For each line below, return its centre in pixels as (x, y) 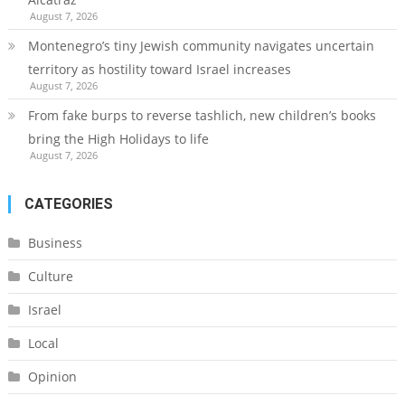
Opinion (52, 376)
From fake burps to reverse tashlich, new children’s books (202, 115)
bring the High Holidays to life (118, 138)
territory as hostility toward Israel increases (159, 69)
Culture (50, 276)
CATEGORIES (68, 203)
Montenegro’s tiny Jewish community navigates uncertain (201, 45)
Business (55, 242)
